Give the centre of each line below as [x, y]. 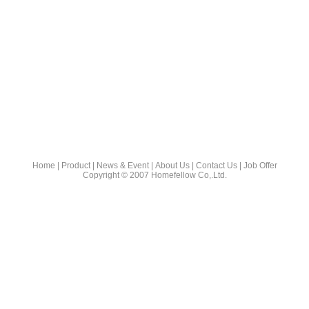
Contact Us [216, 166]
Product [76, 166]
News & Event [122, 166]
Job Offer [260, 166]
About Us [172, 166]
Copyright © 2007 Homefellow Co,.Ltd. [154, 175]
